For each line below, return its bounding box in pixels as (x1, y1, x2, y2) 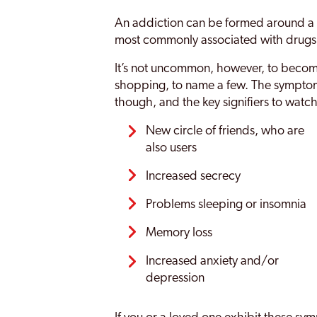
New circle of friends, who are (146, 125, 305, 138)
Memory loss (146, 226, 213, 240)
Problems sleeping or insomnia (146, 198, 307, 212)
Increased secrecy (146, 170, 241, 183)
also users (146, 142, 197, 155)
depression (146, 272, 205, 285)
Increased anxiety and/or (146, 255, 279, 268)
